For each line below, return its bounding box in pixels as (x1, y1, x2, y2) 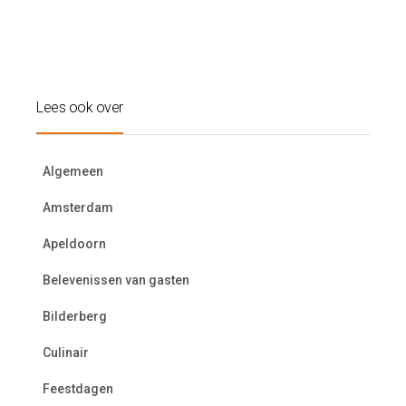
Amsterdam (43, 200, 113, 215)
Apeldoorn (43, 237, 106, 251)
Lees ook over (36, 99, 123, 116)
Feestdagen (43, 382, 113, 396)
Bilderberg (43, 309, 107, 324)
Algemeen (43, 164, 103, 179)
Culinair (43, 345, 89, 360)
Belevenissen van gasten (43, 273, 189, 287)
